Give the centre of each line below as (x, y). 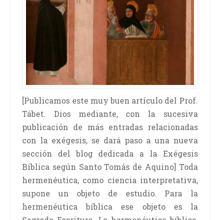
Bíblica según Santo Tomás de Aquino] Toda (110, 167)
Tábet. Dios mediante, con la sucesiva (110, 114)
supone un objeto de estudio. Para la (110, 193)
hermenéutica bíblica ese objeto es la (110, 207)
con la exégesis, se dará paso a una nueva (110, 140)
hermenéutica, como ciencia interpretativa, (110, 180)
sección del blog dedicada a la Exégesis (110, 154)
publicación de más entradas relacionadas (110, 127)
